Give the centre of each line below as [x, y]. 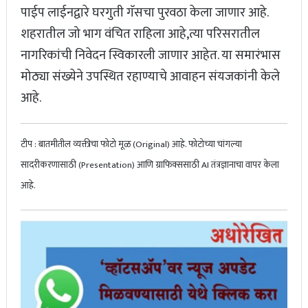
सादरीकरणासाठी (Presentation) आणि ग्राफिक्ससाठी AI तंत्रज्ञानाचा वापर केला [150, 165]
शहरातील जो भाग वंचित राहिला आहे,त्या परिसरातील [140, 34]
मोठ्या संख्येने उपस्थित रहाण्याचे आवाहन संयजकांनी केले [150, 77]
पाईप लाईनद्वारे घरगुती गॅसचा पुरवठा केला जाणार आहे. [144, 13]
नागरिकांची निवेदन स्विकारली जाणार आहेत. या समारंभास [150, 56]
